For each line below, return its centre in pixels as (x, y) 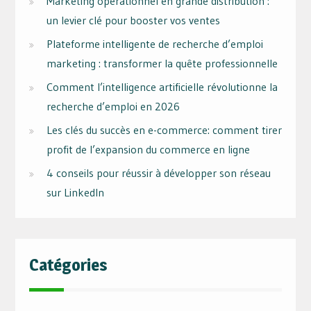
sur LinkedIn (75, 192)
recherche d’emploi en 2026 (113, 106)
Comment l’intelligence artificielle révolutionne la (162, 86)
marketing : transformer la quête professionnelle (162, 63)
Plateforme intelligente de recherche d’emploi (154, 43)
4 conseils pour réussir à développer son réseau (158, 173)
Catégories (68, 264)
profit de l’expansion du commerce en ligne (148, 149)
